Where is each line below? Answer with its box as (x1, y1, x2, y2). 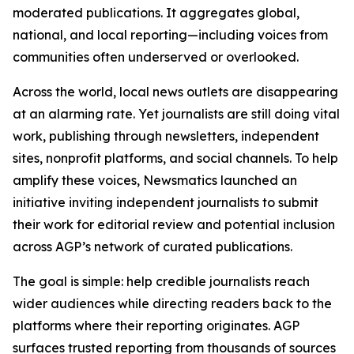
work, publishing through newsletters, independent (13, 128, 319, 144)
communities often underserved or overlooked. (13, 49, 299, 65)
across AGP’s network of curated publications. (13, 239, 292, 254)
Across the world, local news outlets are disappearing (13, 84, 338, 100)
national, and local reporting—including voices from (13, 27, 328, 43)
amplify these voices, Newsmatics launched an (13, 172, 297, 188)
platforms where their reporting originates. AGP (13, 318, 299, 333)
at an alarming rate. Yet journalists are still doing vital (13, 106, 340, 122)
